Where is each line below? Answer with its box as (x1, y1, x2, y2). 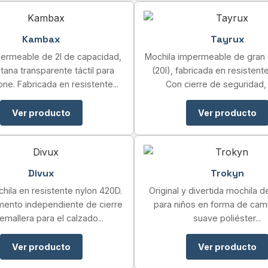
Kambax (22, 33, 60, 45)
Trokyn (210, 167, 244, 179)
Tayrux (210, 33, 244, 45)
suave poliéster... (193, 213, 261, 223)
